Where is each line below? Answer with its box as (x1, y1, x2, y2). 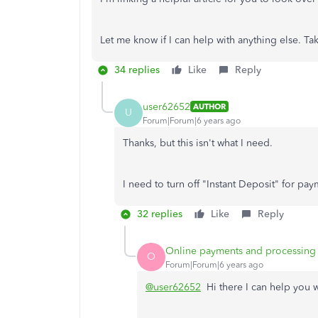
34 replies (114, 64, 160, 76)
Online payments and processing (165, 244, 316, 257)
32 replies (137, 208, 182, 220)
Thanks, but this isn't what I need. (123, 137, 273, 149)
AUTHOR (193, 102, 226, 111)
